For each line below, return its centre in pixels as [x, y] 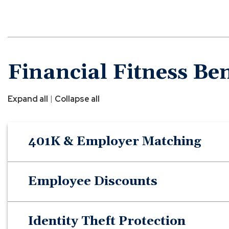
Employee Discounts [93, 181]
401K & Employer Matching [114, 141]
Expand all [28, 99]
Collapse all [77, 99]
